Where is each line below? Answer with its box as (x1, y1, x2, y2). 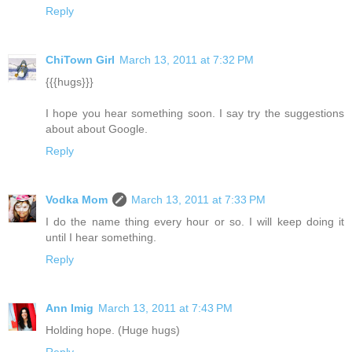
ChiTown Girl (46, 53, 115, 66)
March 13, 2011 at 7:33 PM (131, 192, 266, 206)
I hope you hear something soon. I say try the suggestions (46, 106, 344, 119)
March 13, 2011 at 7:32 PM (119, 53, 254, 66)
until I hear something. (46, 230, 156, 244)
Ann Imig (46, 301, 93, 314)
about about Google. (46, 122, 148, 135)
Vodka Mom (46, 192, 108, 206)
